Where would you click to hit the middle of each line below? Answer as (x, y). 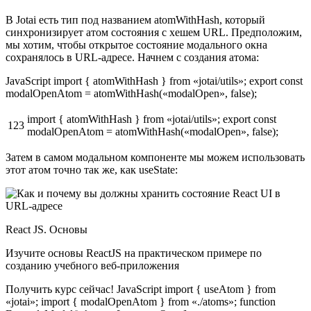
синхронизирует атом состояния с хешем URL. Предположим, (154, 33)
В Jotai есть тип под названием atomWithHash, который (135, 20)
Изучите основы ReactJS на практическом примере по (134, 253)
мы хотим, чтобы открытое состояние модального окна (136, 45)
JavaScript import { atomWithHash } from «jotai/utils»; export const (154, 81)
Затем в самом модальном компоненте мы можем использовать (155, 158)
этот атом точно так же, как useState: (92, 170)
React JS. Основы (47, 230)
